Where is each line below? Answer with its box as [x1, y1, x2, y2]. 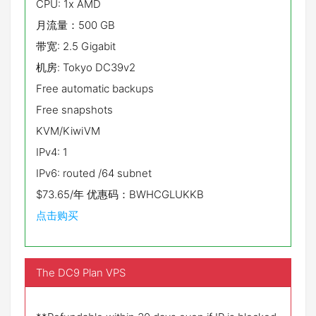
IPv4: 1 [36, 145, 68, 159]
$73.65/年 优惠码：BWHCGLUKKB [36, 188, 204, 201]
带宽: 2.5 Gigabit [36, 39, 116, 53]
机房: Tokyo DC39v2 [36, 61, 135, 74]
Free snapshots [36, 103, 113, 116]
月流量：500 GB [36, 18, 115, 32]
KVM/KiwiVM [36, 124, 100, 138]
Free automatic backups [36, 82, 154, 95]
